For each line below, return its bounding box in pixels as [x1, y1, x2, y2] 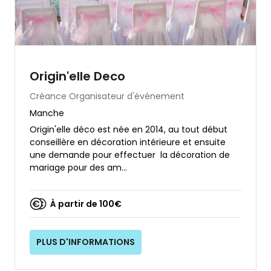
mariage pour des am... [30, 162, 127, 174]
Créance [30, 90, 67, 103]
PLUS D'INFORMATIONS [36, 235, 135, 248]
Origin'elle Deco [30, 68, 125, 85]
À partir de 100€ [50, 197, 122, 210]
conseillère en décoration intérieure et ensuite [30, 136, 226, 149]
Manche [30, 107, 64, 120]
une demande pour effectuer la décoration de [30, 149, 230, 162]
